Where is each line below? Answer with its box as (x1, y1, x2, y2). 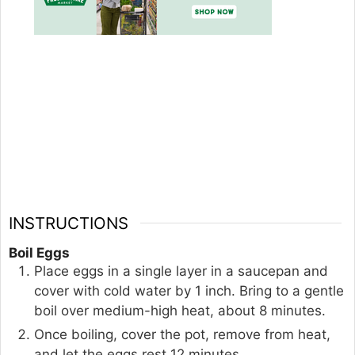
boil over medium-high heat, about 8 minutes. (34, 303, 326, 319)
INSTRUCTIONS (9, 212, 128, 233)
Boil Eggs (9, 245, 70, 261)
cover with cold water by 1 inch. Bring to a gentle (34, 283, 344, 300)
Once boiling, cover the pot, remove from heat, (34, 326, 330, 343)
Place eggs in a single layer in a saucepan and (34, 263, 328, 280)
